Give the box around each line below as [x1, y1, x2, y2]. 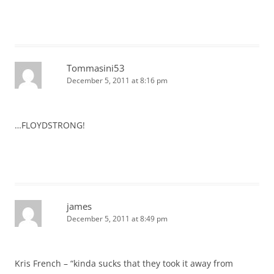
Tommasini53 [67, 61, 125, 74]
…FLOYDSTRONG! [15, 119, 85, 131]
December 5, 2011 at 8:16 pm [67, 75, 168, 86]
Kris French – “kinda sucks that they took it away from [15, 257, 233, 269]
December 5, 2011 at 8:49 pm [67, 213, 168, 224]
